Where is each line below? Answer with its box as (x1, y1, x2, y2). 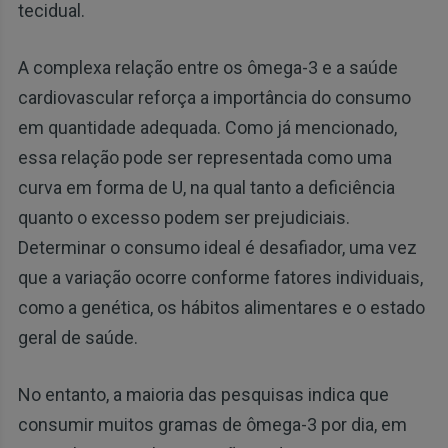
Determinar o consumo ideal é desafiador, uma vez (17, 236, 417, 258)
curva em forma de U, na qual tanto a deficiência (17, 176, 395, 198)
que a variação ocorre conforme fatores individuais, (17, 266, 423, 288)
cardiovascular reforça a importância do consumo (17, 86, 411, 108)
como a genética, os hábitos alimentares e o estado (17, 296, 425, 318)
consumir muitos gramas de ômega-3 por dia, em (17, 413, 407, 435)
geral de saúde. (17, 326, 138, 348)
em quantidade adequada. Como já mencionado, (17, 116, 397, 138)
